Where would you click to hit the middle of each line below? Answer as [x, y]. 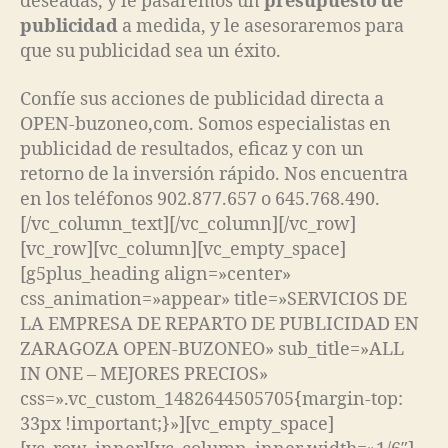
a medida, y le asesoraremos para [261, 27]
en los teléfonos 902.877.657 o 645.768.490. [200, 199]
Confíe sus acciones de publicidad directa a [202, 99]
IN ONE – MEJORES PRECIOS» [144, 374]
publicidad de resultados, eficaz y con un [192, 149]
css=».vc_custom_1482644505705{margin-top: [211, 399]
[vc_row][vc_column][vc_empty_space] [183, 249]
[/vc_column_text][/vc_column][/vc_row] [188, 224]
